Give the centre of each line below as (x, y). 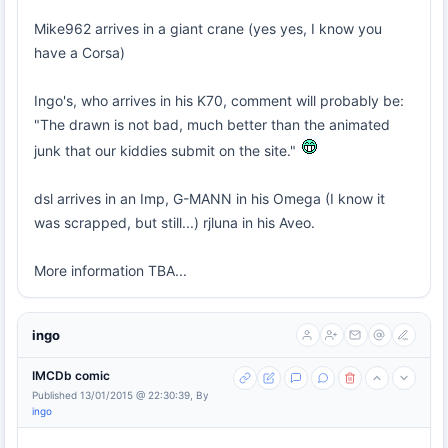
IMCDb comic (71, 375)
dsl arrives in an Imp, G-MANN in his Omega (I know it (209, 198)
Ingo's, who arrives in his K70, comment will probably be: (219, 100)
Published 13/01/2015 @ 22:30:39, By (120, 395)
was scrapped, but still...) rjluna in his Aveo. (174, 222)
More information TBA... (110, 270)
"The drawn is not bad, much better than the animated (212, 124)
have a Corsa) (79, 52)
